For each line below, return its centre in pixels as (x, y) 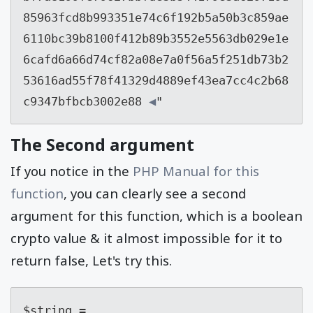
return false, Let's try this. (91, 260)
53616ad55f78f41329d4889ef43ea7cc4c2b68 (155, 80)
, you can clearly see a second (155, 193)
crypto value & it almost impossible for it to (146, 238)
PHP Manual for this (194, 170)
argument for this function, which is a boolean (156, 215)
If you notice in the (70, 170)
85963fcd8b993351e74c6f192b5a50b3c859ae (155, 17)
